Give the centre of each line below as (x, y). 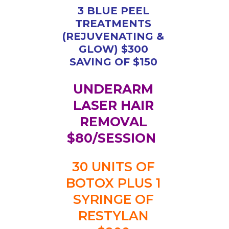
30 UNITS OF (113, 167)
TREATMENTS (113, 24)
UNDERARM (113, 89)
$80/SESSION (113, 138)
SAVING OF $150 (113, 62)
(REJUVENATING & (113, 37)
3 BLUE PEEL (113, 11)
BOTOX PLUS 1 (113, 183)
